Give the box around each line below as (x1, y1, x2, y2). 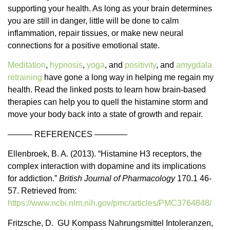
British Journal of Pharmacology (59, 174, 175, 183)
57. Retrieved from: (8, 186, 76, 196)
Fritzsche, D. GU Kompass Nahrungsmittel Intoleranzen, (8, 218, 213, 227)
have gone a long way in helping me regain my (42, 73, 214, 82)
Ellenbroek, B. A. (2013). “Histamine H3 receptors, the (8, 149, 202, 159)
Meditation (8, 61, 46, 70)
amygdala (176, 61, 212, 70)
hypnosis (50, 61, 83, 70)
